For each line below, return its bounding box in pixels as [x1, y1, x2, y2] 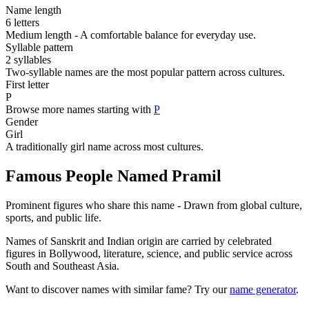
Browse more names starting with [6, 103, 154, 116]
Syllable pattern [6, 41, 73, 54]
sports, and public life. [6, 212, 101, 224]
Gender [6, 116, 38, 128]
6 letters [6, 17, 39, 29]
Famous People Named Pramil [6, 167, 221, 186]
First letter [6, 79, 49, 91]
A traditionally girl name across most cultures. [6, 141, 203, 153]
